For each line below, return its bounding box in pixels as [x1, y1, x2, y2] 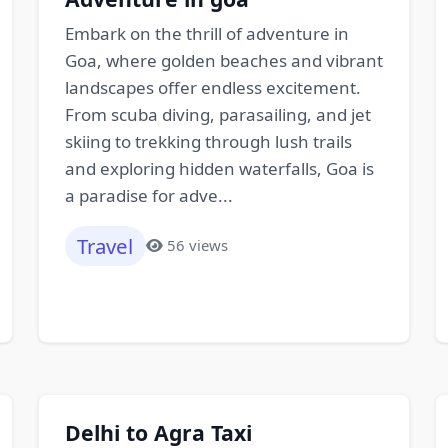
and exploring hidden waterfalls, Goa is [64, 156, 374, 180]
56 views [167, 235, 229, 256]
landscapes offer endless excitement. [64, 75, 361, 99]
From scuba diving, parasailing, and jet [64, 102, 371, 126]
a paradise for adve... [64, 183, 233, 207]
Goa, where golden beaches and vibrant [64, 48, 383, 72]
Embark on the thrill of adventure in [64, 21, 349, 45]
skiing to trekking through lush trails [64, 129, 352, 153]
